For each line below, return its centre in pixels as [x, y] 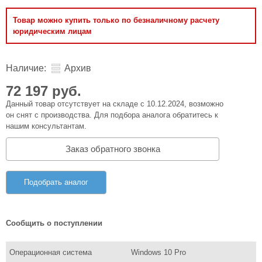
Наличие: [26, 68]
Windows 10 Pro [158, 252]
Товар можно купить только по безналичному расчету [116, 20]
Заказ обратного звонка [113, 149]
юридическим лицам [52, 31]
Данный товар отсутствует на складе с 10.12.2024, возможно [115, 104]
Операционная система [51, 252]
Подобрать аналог [56, 182]
